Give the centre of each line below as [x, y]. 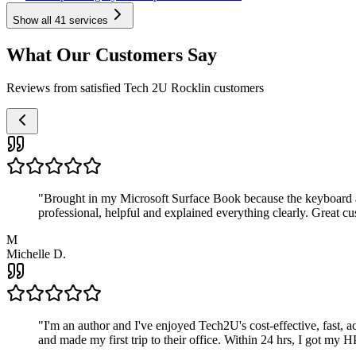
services [87, 20]
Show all [34, 20]
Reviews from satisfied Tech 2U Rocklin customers [135, 88]
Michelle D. [36, 254]
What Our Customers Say [112, 54]
